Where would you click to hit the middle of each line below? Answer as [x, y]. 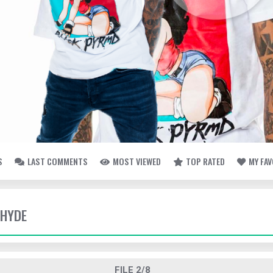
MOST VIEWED [137, 161]
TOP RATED [205, 161]
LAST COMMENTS [58, 161]
